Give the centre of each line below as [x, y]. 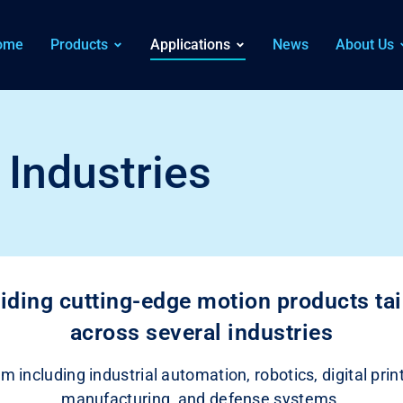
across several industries [201, 332]
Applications [190, 45]
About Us [365, 45]
